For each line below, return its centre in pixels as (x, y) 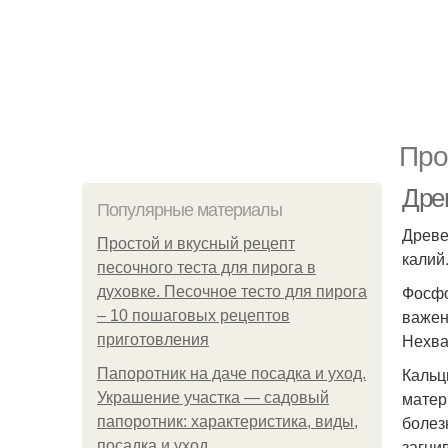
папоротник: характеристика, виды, (227, 421)
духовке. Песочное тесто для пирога (232, 291)
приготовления (153, 339)
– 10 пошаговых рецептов (193, 315)
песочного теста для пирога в (206, 267)
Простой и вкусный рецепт (196, 243)
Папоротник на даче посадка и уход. (231, 373)
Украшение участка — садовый (213, 397)
